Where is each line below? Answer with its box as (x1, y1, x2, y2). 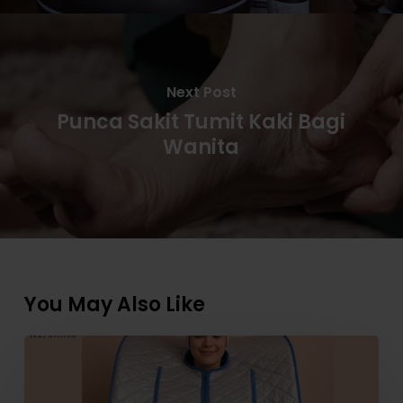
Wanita (163, 132, 240, 161)
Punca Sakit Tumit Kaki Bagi (57, 107, 346, 136)
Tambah (22, 336, 80, 355)
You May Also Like (23, 290, 205, 318)
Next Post (166, 81, 237, 103)
